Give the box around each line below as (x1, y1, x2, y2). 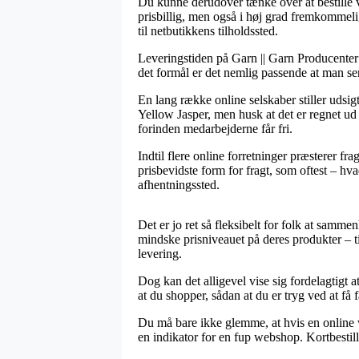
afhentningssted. (138, 177, 220, 192)
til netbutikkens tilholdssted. (138, 23, 278, 38)
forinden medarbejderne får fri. (138, 121, 292, 135)
